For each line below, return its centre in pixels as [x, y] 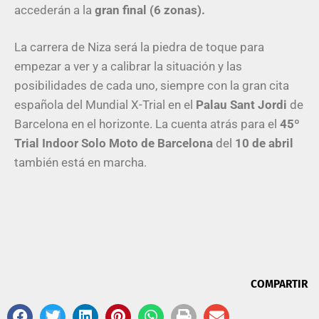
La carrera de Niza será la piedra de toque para [139, 47]
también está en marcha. [80, 163]
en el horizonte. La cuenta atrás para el [176, 124]
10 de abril [264, 143]
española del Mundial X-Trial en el [105, 105]
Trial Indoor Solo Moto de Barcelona [114, 143]
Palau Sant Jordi [243, 105]
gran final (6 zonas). [150, 10]
